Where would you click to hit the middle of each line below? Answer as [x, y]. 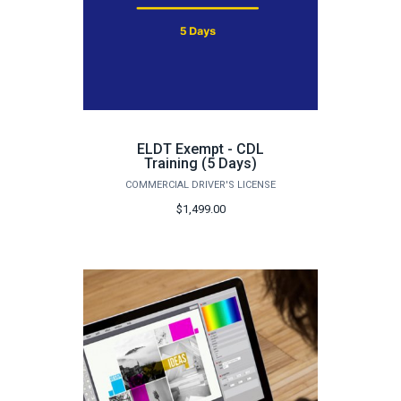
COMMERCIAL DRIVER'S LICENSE [200, 185]
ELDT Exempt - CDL [200, 149]
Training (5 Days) [200, 164]
